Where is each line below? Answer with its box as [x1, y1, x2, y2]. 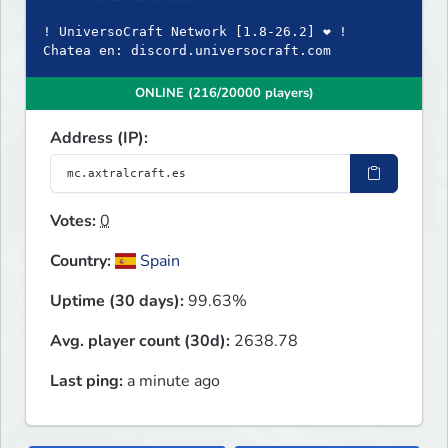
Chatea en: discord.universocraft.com [43, 43, 331, 59]
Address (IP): [50, 127, 148, 150]
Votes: [50, 210, 96, 233]
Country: [50, 250, 111, 273]
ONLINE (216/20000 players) [134, 84, 314, 103]
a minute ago [123, 370, 220, 393]
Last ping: [50, 370, 123, 393]
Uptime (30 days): [50, 290, 184, 313]
